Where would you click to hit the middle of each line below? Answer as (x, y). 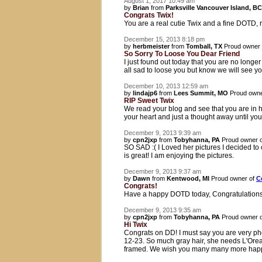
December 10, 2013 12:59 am (166, 86)
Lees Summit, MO (201, 93)
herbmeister (151, 46)
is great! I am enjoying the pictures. (179, 156)
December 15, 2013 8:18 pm (164, 39)
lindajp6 (145, 93)
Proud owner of (233, 178)
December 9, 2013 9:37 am (163, 171)
